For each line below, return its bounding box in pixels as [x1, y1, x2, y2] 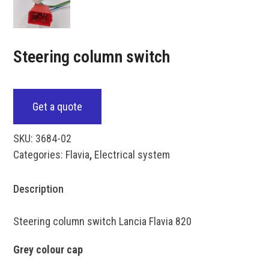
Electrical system [94, 148, 171, 161]
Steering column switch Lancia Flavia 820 [13, 214, 192, 228]
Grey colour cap [13, 243, 86, 256]
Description [13, 182, 64, 195]
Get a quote [32, 100, 83, 113]
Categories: [13, 148, 64, 161]
